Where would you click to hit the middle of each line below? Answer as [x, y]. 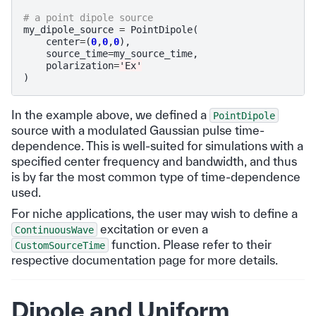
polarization [80, 65]
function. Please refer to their [190, 244]
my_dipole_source [68, 29]
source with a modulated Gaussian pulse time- [138, 130]
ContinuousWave [54, 230]
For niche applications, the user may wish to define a [154, 213]
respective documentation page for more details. [145, 260]
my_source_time [153, 53]
